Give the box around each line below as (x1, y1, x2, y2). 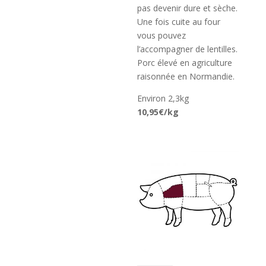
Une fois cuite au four (137, 16, 221, 27)
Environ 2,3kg (137, 93, 189, 104)
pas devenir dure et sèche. (137, 2, 238, 14)
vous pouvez (137, 30, 186, 41)
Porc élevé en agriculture (137, 57, 233, 68)
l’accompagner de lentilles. (137, 43, 238, 55)
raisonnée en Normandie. (137, 71, 235, 82)
